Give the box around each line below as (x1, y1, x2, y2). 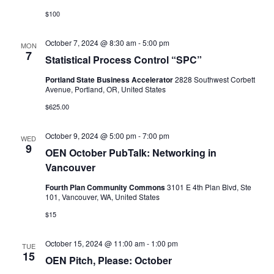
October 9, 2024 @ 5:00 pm (45, 130, 136, 141)
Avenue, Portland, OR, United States (45, 84, 166, 94)
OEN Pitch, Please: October (45, 253, 172, 267)
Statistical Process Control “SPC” (45, 53, 202, 67)
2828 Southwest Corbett (174, 74, 255, 84)
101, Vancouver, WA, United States (45, 191, 160, 202)
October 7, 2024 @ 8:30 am (45, 37, 136, 48)
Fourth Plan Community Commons (45, 182, 167, 193)
